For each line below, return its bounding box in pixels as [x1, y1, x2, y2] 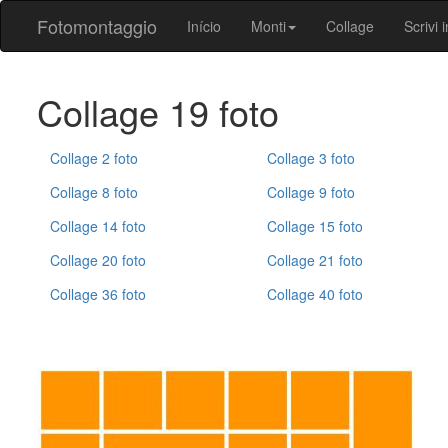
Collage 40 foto [266, 284, 363, 304]
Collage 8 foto [50, 182, 138, 202]
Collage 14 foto [50, 216, 146, 236]
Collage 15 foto [266, 216, 363, 236]
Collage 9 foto [266, 182, 355, 202]
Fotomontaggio [37, 13, 157, 39]
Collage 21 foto [266, 250, 363, 270]
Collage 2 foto [50, 148, 138, 168]
